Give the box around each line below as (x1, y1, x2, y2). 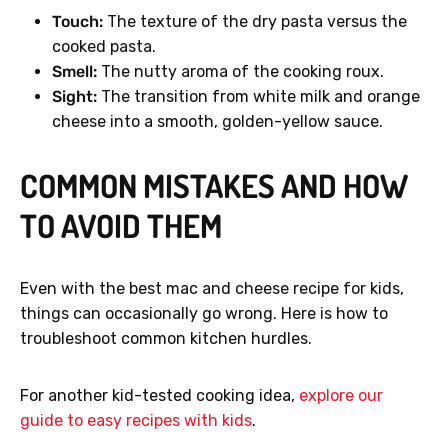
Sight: (52, 87, 97, 107)
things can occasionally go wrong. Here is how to (20, 304, 388, 324)
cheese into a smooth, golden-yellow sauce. (52, 112, 383, 132)
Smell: (52, 62, 97, 82)
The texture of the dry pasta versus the (103, 12, 407, 32)
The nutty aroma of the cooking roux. (97, 62, 384, 82)
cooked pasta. (52, 37, 156, 57)
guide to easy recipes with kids (20, 411, 252, 431)
